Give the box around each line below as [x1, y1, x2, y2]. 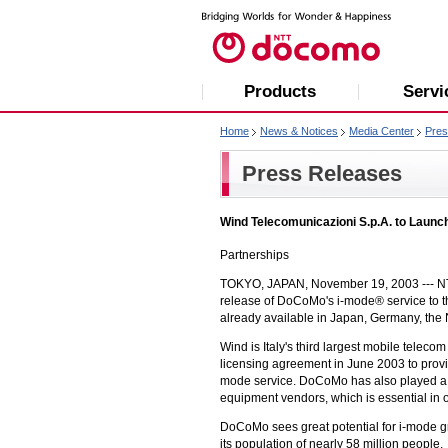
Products [244, 82, 317, 101]
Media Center [349, 125, 414, 137]
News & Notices [260, 125, 338, 137]
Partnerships [220, 247, 289, 262]
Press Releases [242, 161, 402, 186]
